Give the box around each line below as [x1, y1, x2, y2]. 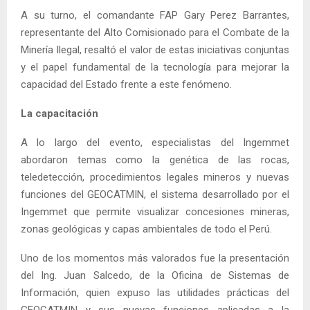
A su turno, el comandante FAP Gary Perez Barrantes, [21, 8, 289, 21]
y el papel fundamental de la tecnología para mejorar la [21, 60, 289, 73]
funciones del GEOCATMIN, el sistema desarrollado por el [21, 188, 289, 201]
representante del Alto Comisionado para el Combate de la [21, 26, 289, 39]
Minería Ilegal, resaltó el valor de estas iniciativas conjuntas [21, 43, 289, 56]
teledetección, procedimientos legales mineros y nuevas [21, 170, 289, 183]
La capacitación [21, 107, 98, 120]
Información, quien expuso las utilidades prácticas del [21, 286, 289, 299]
